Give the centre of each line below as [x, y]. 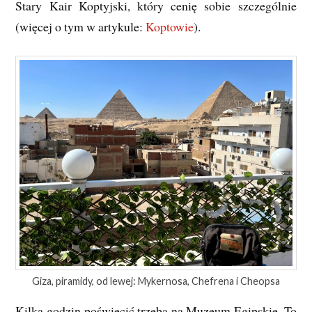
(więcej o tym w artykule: [81, 26]
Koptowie [170, 26]
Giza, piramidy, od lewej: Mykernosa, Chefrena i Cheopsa [156, 281]
